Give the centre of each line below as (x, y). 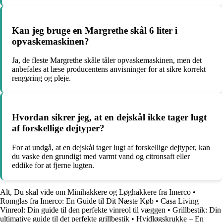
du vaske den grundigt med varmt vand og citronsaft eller (101, 156)
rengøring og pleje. (41, 78)
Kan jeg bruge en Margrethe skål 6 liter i (95, 30)
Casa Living (180, 201)
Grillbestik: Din (197, 210)
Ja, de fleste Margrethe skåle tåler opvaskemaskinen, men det (107, 60)
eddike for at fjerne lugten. (53, 165)
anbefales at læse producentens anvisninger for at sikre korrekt (109, 69)
